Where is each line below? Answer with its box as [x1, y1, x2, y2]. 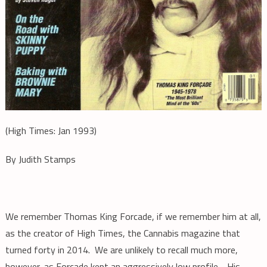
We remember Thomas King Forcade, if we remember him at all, [5, 209, 261, 224]
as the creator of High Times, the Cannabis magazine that [5, 226, 240, 241]
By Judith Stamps [5, 152, 76, 167]
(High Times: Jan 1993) [5, 123, 97, 138]
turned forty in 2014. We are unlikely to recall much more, [5, 243, 238, 257]
